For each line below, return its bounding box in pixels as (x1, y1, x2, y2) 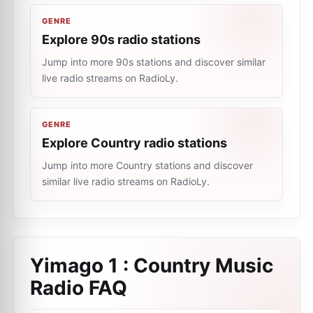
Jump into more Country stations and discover (42, 159, 253, 171)
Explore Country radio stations (42, 136, 227, 150)
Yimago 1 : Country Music (30, 254, 273, 277)
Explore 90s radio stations (42, 32, 201, 47)
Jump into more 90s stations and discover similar (42, 56, 265, 68)
